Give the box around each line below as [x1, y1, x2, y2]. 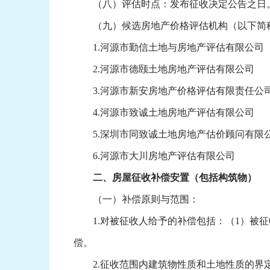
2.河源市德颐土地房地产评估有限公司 [74, 64, 254, 75]
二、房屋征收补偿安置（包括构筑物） [74, 172, 257, 183]
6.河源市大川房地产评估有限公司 [74, 151, 235, 162]
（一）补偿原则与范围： [74, 194, 199, 205]
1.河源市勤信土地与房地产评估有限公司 [74, 42, 264, 53]
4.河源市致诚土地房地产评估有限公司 [74, 107, 254, 118]
